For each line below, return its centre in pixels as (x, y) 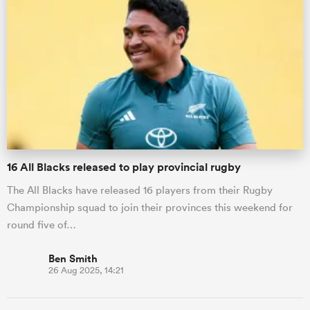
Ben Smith (73, 258)
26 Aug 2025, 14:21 (86, 270)
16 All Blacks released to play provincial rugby (124, 167)
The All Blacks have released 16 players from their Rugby (140, 190)
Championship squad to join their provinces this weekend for (150, 207)
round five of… (42, 224)
